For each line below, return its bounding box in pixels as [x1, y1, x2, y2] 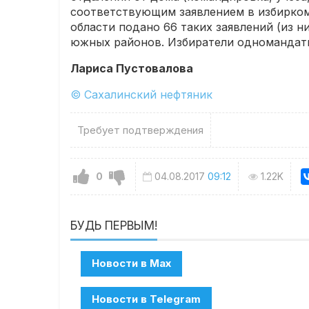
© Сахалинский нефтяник [70, 88, 213, 102]
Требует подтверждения [77, 123, 204, 137]
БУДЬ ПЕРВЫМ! [70, 218, 158, 232]
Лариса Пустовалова [70, 61, 194, 76]
